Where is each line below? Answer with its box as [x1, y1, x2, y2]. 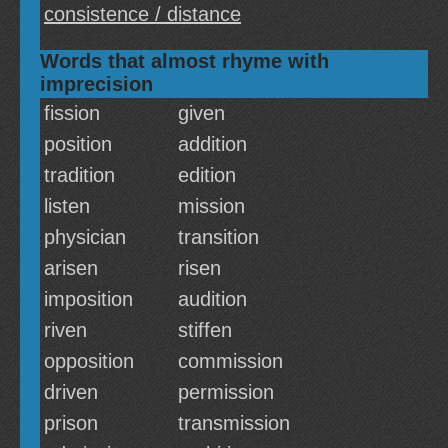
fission [44, 102, 100, 124]
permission [178, 381, 274, 403]
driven [44, 381, 98, 403]
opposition [44, 350, 134, 372]
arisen [44, 257, 98, 279]
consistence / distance [44, 3, 241, 25]
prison [44, 412, 98, 434]
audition [178, 288, 247, 310]
